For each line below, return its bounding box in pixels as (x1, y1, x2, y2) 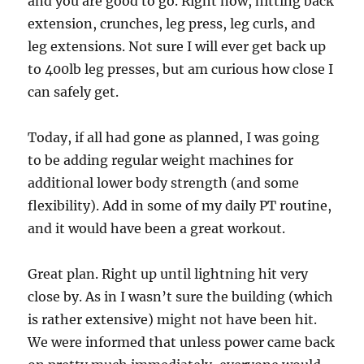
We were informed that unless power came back (28, 334, 336, 351)
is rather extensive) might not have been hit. (28, 311, 318, 328)
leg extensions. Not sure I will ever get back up (28, 38, 327, 55)
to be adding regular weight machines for (28, 152, 294, 169)
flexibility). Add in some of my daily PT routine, (28, 197, 332, 214)
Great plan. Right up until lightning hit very (28, 266, 309, 283)
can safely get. (28, 84, 119, 101)
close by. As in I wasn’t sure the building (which (28, 288, 334, 305)
